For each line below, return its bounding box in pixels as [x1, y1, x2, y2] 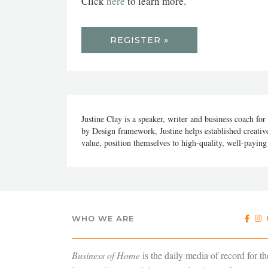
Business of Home [72, 249, 140, 261]
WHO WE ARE [72, 214, 134, 223]
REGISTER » [110, 35, 169, 45]
